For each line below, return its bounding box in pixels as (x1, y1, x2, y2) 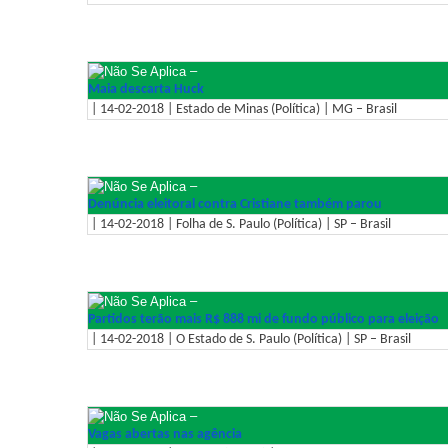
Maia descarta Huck (88, 81, 204, 97)
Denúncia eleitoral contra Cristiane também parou (88, 196, 382, 212)
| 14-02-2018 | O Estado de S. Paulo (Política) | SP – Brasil (88, 331, 411, 347)
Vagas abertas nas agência (88, 426, 242, 442)
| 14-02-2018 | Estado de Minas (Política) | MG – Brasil (88, 101, 397, 117)
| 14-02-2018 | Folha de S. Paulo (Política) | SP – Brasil (88, 216, 391, 232)
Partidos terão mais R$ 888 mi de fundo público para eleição (88, 311, 439, 327)
